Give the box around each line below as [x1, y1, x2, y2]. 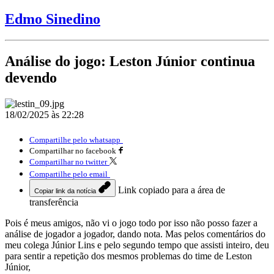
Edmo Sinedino [5, 10, 100, 27]
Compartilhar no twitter [29, 157, 107, 166]
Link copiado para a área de [118, 184, 225, 195]
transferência [29, 196, 78, 207]
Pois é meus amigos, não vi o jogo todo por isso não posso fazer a [5, 217, 257, 228]
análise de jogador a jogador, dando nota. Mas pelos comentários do [5, 228, 265, 239]
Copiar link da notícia [34, 187, 96, 194]
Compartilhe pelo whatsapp [29, 135, 120, 144]
